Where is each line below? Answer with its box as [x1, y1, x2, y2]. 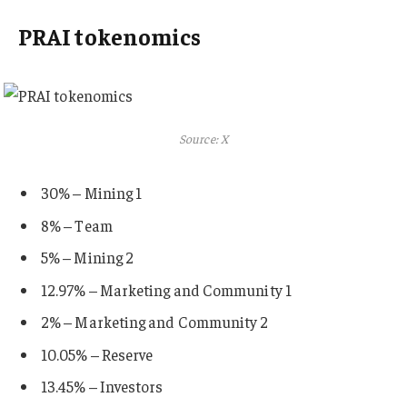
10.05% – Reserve [41, 343, 154, 364]
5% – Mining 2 [41, 247, 134, 268]
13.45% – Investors [41, 376, 164, 397]
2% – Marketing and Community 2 [41, 312, 269, 333]
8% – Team [41, 214, 113, 235]
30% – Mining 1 [41, 183, 143, 203]
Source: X [179, 131, 228, 147]
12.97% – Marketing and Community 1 [41, 279, 292, 300]
